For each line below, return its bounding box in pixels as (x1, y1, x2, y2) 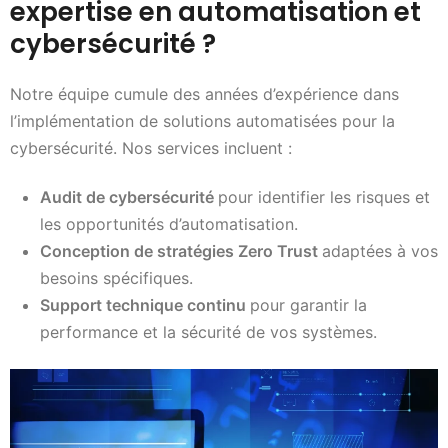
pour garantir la (250, 295, 367, 316)
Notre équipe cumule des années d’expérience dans (10, 83, 399, 104)
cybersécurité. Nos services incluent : (10, 137, 292, 158)
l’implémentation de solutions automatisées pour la (10, 110, 395, 131)
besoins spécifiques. (40, 268, 193, 289)
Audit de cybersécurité (40, 187, 218, 208)
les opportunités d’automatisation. (40, 214, 298, 235)
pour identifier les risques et (218, 187, 430, 208)
